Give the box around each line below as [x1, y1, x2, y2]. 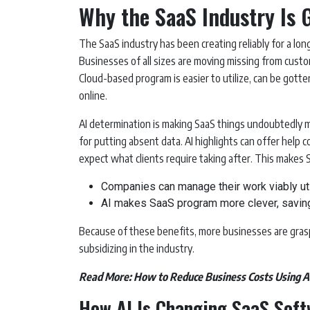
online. [79, 89, 107, 103]
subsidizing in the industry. [79, 241, 194, 256]
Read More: [79, 270, 134, 284]
